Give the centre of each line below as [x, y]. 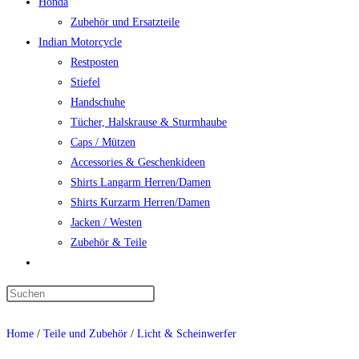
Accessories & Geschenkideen [138, 162]
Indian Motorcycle [80, 42]
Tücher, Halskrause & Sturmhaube [149, 122]
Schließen [57, 314]
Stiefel [85, 82]
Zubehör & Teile [109, 242]
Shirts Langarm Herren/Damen [141, 182]
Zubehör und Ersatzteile [125, 22]
